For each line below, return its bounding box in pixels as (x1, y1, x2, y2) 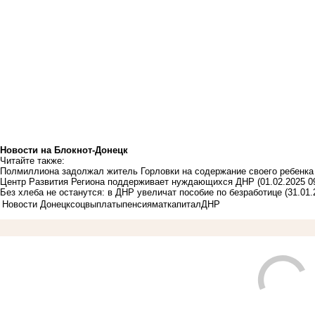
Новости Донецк (2, 198, 70, 210)
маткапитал (152, 198, 201, 210)
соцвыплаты (70, 198, 122, 210)
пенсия (122, 198, 152, 210)
